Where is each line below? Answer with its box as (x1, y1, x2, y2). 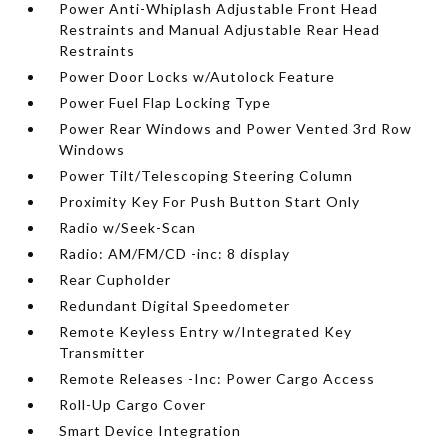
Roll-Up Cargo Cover (59, 395, 207, 413)
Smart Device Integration (59, 421, 242, 439)
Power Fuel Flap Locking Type (59, 93, 272, 111)
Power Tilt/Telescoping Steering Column (59, 166, 354, 184)
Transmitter (59, 343, 146, 361)
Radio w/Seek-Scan (59, 218, 197, 236)
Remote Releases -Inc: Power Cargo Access (59, 369, 376, 387)
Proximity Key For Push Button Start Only (59, 192, 361, 210)
